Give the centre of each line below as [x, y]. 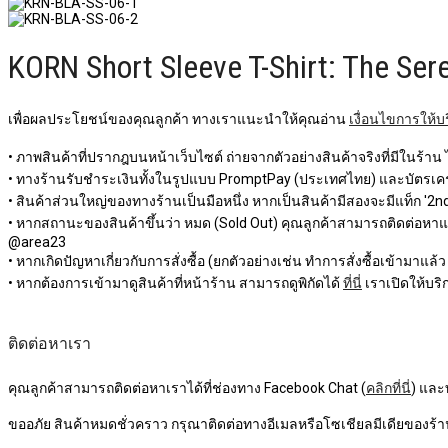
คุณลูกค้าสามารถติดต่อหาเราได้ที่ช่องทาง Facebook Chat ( [187, 388]
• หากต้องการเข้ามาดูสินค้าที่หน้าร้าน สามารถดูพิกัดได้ [175, 282]
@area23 [37, 241]
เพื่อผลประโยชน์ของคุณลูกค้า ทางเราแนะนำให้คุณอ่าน [178, 118]
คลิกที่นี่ [388, 388]
